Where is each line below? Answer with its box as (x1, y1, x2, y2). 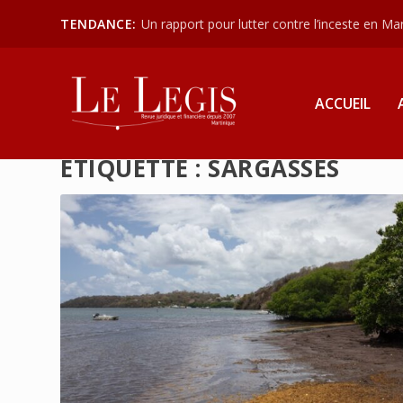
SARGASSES (208, 152, 340, 185)
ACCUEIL (314, 94, 371, 113)
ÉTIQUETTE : (60, 152, 209, 185)
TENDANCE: (60, 14, 137, 32)
